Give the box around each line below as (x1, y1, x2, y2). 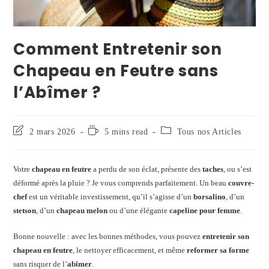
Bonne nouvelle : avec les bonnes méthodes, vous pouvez (13, 231, 203, 241)
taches (202, 164, 224, 174)
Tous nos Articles (177, 127, 241, 136)
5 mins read (104, 127, 148, 136)
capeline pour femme (169, 205, 241, 215)
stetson (13, 205, 37, 215)
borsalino (193, 192, 226, 201)
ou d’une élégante (107, 205, 170, 215)
